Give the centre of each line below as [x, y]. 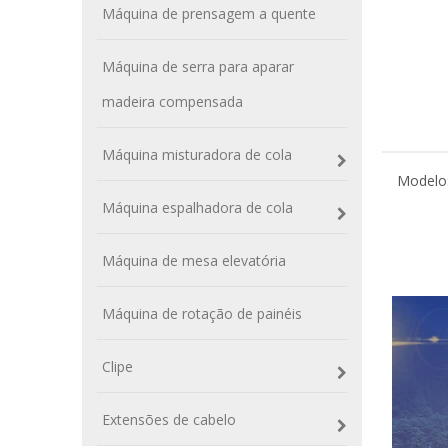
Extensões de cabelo [169, 419]
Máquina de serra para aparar [198, 66]
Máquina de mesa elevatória [194, 260]
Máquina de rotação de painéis [202, 313]
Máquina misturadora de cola [197, 154]
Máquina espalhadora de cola [197, 207]
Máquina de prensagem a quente [209, 13]
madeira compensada [172, 101]
